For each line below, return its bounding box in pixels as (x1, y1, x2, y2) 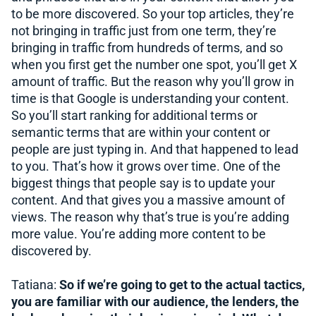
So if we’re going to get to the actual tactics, (59, 277, 305, 292)
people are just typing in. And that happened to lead (11, 142, 298, 157)
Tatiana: (11, 277, 59, 292)
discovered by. (11, 243, 92, 258)
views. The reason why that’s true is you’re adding (11, 209, 289, 224)
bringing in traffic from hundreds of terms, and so (11, 40, 283, 55)
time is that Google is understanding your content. (11, 91, 289, 106)
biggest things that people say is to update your (11, 176, 275, 190)
